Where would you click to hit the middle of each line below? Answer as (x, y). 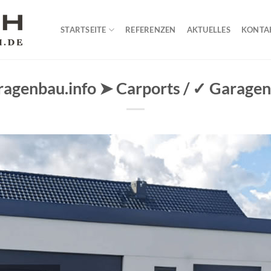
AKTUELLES (208, 30)
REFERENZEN (151, 30)
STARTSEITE (83, 30)
